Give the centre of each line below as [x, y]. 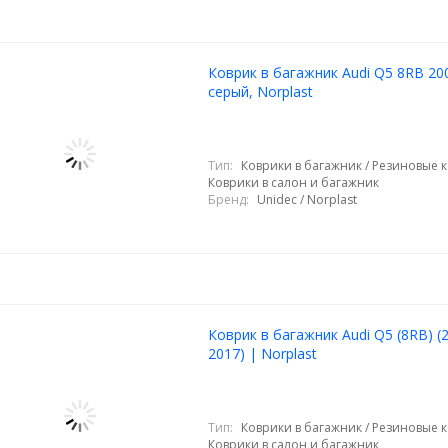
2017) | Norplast [262, 353]
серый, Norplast [260, 91]
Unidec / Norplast [306, 199]
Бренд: [228, 199]
